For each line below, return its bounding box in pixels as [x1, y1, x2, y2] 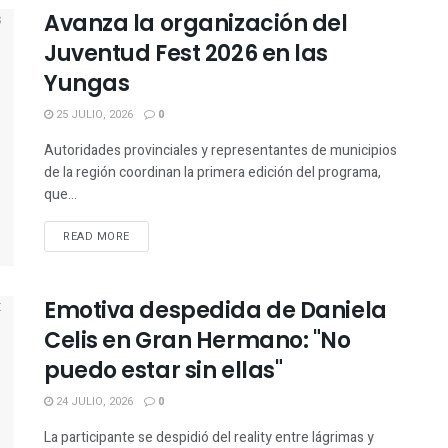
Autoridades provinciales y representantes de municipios [44, 140, 397, 161]
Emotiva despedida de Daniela [44, 295, 387, 327]
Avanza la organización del [44, 8, 348, 39]
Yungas [44, 68, 130, 99]
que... [44, 184, 77, 205]
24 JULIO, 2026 [53, 393, 133, 411]
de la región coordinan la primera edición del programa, [44, 162, 381, 183]
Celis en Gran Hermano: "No [44, 325, 351, 357]
